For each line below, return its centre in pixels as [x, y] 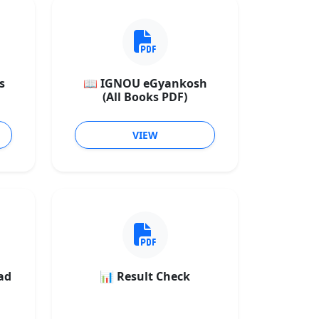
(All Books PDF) [145, 97]
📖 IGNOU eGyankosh [145, 83]
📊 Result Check [145, 276]
